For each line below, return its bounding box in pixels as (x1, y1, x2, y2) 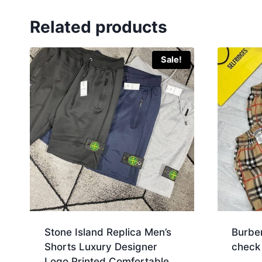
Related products (30, 16, 167, 37)
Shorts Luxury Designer (44, 241, 157, 253)
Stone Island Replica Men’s (44, 226, 171, 239)
